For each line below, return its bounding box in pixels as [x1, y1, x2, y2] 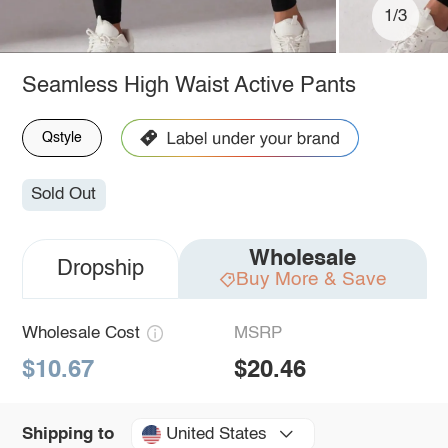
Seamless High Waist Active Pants [21, 74, 356, 97]
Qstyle [41, 130, 82, 145]
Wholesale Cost [21, 325, 140, 343]
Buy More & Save [235, 270, 387, 290]
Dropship [56, 258, 144, 281]
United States [165, 425, 267, 443]
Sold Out [31, 186, 97, 204]
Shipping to [21, 425, 114, 443]
